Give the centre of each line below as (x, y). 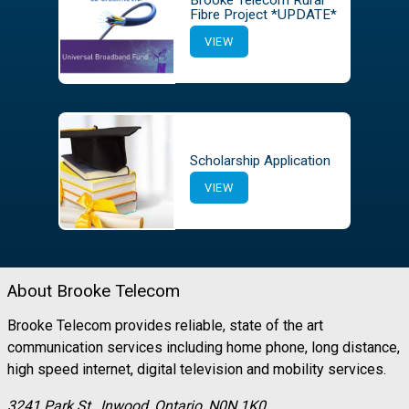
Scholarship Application (260, 161)
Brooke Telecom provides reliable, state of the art (165, 325)
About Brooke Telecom (94, 291)
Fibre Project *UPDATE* (263, 15)
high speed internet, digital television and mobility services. (197, 369)
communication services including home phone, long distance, (204, 347)
